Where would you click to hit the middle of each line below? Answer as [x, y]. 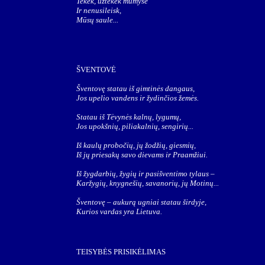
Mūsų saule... [97, 20]
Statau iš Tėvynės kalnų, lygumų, [129, 117]
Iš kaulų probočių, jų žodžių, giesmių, [136, 145]
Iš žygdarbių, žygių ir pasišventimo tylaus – [146, 174]
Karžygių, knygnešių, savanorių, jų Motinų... [148, 183]
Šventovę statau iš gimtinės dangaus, [135, 88]
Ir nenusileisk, [99, 10]
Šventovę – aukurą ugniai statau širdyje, [141, 202]
